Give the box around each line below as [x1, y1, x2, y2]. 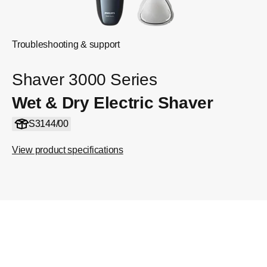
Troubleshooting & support [12, 39, 120, 49]
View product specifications [12, 145, 123, 155]
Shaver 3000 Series [12, 70, 157, 89]
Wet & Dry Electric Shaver [12, 94, 213, 112]
